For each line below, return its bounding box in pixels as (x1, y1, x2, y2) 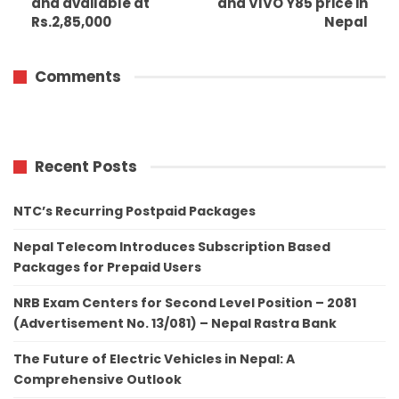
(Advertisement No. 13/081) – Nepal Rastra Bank (13, 314, 337, 333)
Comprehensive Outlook (13, 370, 182, 389)
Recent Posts (35, 156, 137, 178)
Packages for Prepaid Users (13, 258, 201, 277)
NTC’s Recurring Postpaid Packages (13, 202, 256, 221)
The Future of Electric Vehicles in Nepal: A (13, 350, 295, 369)
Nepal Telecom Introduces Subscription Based (13, 238, 330, 256)
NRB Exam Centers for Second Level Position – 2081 (13, 294, 356, 313)
